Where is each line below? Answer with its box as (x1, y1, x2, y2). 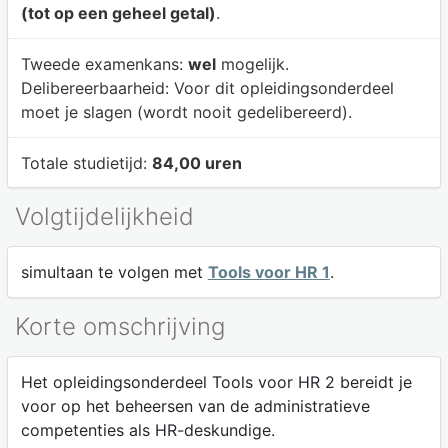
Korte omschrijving (15, 311, 225, 341)
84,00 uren (151, 152, 242, 173)
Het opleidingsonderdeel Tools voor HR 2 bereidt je (20, 371, 412, 392)
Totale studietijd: (20, 152, 152, 173)
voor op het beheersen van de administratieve (20, 395, 370, 416)
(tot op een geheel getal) (20, 3, 216, 24)
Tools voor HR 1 (207, 262, 330, 283)
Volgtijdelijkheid (15, 202, 194, 232)
